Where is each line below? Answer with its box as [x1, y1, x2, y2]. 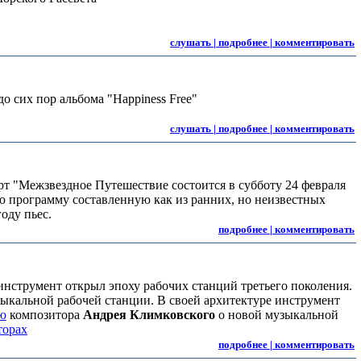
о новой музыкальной [214, 308, 338, 322]
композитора [6, 308, 83, 322]
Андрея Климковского [82, 308, 215, 322]
